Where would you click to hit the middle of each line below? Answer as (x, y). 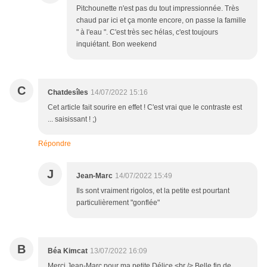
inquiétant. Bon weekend (117, 44)
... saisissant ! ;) (72, 119)
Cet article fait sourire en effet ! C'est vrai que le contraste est (145, 108)
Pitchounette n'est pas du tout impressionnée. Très (158, 9)
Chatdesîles (68, 93)
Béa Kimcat (68, 251)
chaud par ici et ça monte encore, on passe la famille (161, 21)
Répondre (55, 144)
